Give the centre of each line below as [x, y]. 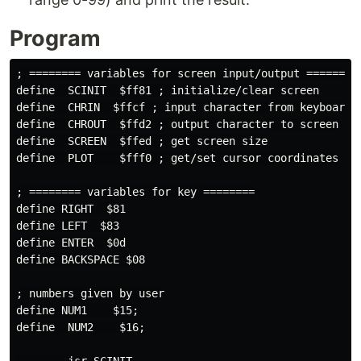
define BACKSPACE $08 [81, 259]
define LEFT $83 [68, 226]
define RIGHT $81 [71, 209]
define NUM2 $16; [81, 327]
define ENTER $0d [71, 243]
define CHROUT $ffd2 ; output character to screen [177, 124]
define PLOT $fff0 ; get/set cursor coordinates [177, 158]
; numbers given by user [90, 293]
